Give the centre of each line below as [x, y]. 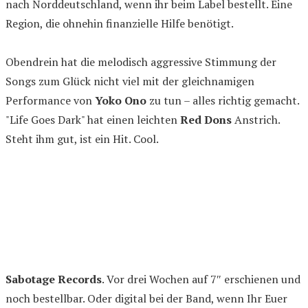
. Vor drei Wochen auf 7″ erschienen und [201, 279]
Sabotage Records [54, 279]
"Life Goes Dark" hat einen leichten [93, 120]
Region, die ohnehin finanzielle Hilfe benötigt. [120, 23]
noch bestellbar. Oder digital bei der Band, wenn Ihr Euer [146, 298]
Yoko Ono [121, 100]
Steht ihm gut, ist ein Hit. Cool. [82, 139]
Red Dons [206, 120]
